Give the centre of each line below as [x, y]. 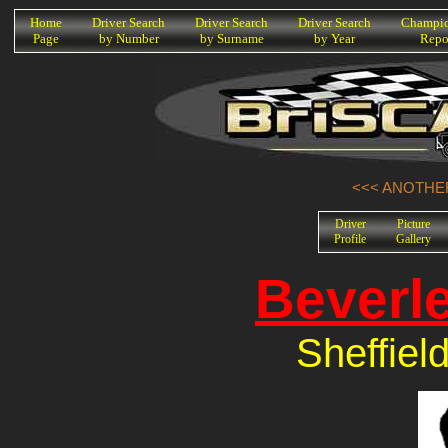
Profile [350, 238]
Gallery [413, 238]
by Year [334, 38]
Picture [413, 223]
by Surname [231, 38]
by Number [128, 38]
